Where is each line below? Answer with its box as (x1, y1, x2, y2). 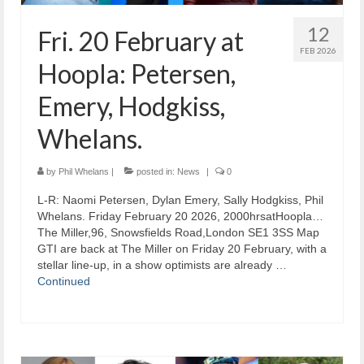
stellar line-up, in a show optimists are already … (37, 258, 287, 272)
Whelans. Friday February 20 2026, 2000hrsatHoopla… (37, 210, 323, 223)
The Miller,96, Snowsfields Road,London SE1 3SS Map (37, 226, 319, 240)
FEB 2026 (300, 45, 336, 56)
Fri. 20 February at (37, 25, 244, 58)
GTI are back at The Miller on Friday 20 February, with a (37, 242, 327, 256)
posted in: (134, 167, 177, 177)
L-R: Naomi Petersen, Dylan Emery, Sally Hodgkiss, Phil (37, 193, 323, 207)
